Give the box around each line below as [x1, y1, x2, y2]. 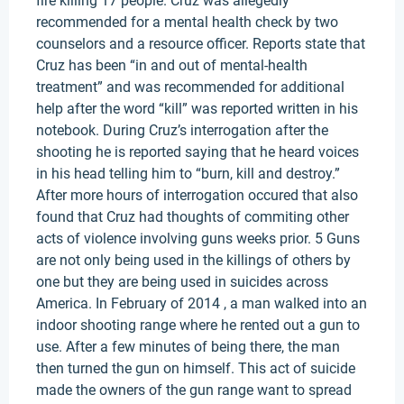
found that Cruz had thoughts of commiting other [36, 208, 349, 225]
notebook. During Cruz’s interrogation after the [36, 122, 328, 139]
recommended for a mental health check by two [36, 14, 338, 31]
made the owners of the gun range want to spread [36, 381, 352, 399]
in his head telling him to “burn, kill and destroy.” [36, 165, 340, 182]
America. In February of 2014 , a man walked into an [36, 295, 367, 312]
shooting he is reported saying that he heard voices [36, 143, 359, 161]
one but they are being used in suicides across [36, 273, 328, 290]
